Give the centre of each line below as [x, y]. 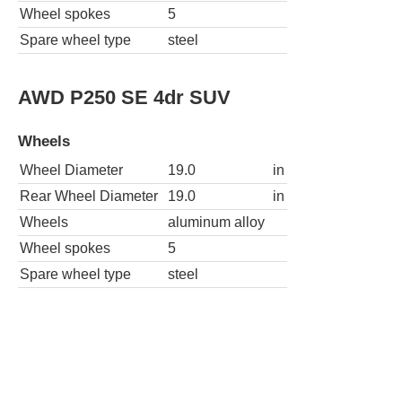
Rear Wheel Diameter [89, 197]
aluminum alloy [216, 223]
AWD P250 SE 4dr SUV [124, 97]
